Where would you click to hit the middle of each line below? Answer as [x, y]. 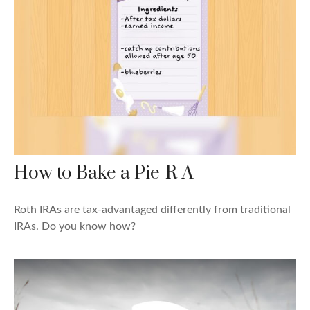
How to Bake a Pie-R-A [104, 173]
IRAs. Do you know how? [75, 226]
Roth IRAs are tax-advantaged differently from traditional [152, 209]
